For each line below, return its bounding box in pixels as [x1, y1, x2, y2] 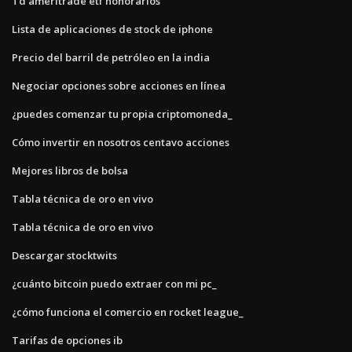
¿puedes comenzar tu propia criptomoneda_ [12, 106, 233, 121]
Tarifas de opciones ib [12, 332, 123, 347]
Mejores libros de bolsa [12, 163, 128, 178]
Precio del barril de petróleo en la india [12, 49, 210, 64]
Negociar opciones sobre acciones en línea [12, 78, 225, 93]
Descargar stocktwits [12, 247, 117, 262]
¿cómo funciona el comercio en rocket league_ [12, 304, 244, 319]
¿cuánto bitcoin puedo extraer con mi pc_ [12, 276, 217, 291]
